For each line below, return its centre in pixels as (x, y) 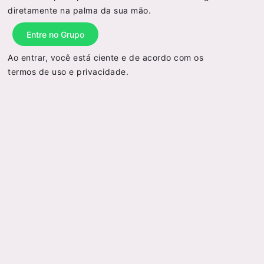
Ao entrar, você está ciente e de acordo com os (106, 58)
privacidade (101, 72)
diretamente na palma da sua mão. (80, 11)
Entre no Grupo (56, 34)
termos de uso (37, 72)
